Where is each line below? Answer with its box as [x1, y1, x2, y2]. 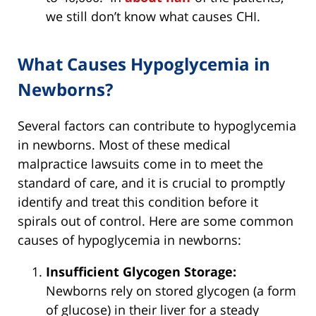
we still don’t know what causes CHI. [46, 7, 260, 25]
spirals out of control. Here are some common [18, 212, 293, 229]
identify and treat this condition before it [18, 193, 258, 210]
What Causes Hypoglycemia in [18, 51, 270, 75]
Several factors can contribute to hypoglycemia [18, 116, 296, 134]
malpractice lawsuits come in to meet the [18, 154, 263, 172]
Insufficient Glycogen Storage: [46, 262, 236, 280]
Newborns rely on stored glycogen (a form [46, 281, 296, 299]
